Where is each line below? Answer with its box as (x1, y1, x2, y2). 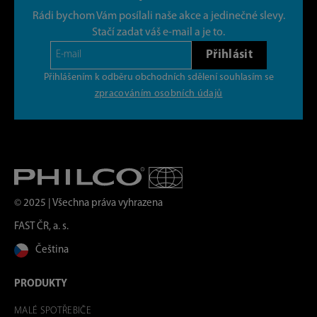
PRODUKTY (14, 279, 67, 290)
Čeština (35, 245, 69, 256)
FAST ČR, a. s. (14, 221, 69, 233)
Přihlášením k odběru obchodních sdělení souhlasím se (43, 71, 274, 83)
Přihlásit (205, 49, 253, 62)
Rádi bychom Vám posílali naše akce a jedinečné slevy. (32, 10, 285, 22)
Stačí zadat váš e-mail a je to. (92, 26, 225, 38)
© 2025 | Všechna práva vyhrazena (14, 198, 163, 209)
